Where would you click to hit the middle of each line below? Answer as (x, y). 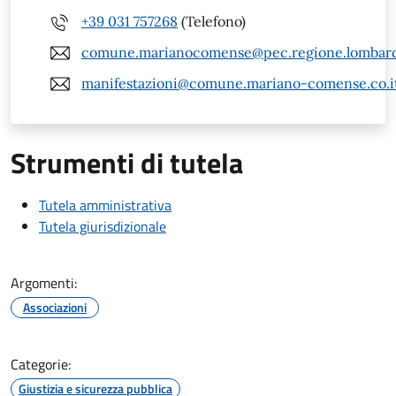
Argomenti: (44, 282)
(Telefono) (212, 22)
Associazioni (55, 307)
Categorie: (41, 364)
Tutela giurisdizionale (103, 226)
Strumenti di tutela (127, 162)
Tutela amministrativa (105, 205)
